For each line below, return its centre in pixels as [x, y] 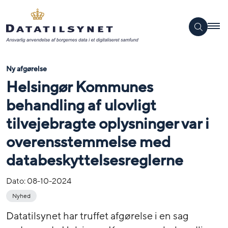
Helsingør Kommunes [80, 87]
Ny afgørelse [26, 69]
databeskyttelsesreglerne [95, 160]
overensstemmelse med [88, 142]
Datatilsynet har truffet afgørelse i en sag [97, 216]
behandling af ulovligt [81, 105]
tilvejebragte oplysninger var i [108, 124]
